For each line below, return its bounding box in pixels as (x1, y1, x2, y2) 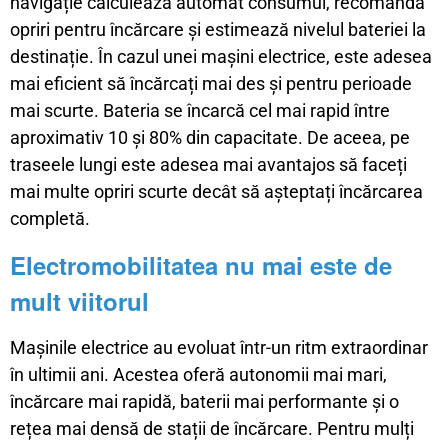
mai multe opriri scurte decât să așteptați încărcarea (10, 180, 423, 202)
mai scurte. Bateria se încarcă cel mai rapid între (10, 99, 390, 121)
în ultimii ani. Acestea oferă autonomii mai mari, (10, 363, 387, 385)
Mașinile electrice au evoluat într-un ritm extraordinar (10, 336, 428, 358)
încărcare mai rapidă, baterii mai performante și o (10, 390, 399, 412)
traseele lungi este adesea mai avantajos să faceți (10, 153, 407, 175)
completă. (10, 207, 90, 229)
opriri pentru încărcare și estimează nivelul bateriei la (10, 18, 426, 40)
